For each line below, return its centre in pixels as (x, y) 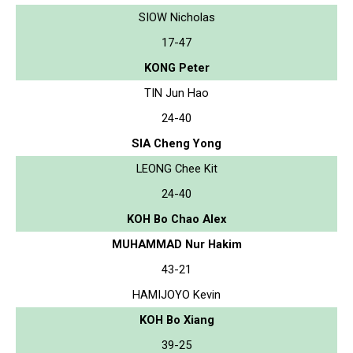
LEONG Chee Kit (176, 168)
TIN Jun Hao (176, 93)
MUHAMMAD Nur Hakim (176, 244)
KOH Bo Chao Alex (176, 219)
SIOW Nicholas (176, 17)
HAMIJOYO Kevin (176, 294)
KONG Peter (176, 67)
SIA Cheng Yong (176, 143)
